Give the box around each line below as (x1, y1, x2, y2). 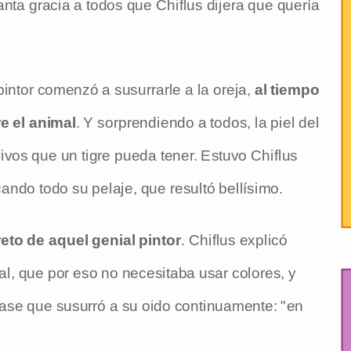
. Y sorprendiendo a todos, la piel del (75, 114, 320, 131)
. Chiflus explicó (181, 232, 288, 248)
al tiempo (250, 81, 320, 98)
